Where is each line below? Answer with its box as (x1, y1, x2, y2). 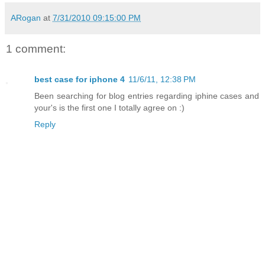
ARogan (11, 12, 41, 22)
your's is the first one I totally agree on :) (34, 103, 185, 113)
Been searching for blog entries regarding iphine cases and (34, 91, 259, 101)
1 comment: (6, 42, 66, 55)
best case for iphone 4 (34, 75, 125, 85)
